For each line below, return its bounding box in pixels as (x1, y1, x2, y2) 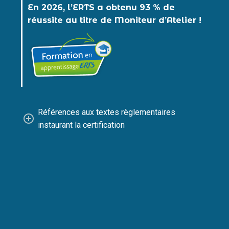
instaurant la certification (38, 120, 125, 130)
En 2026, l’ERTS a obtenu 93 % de (28, 2, 175, 12)
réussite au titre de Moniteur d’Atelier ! (28, 15, 201, 25)
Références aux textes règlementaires (38, 107, 175, 117)
